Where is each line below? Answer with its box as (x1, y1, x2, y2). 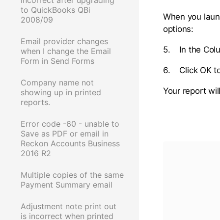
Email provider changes (21, 36, 108, 46)
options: (163, 24, 194, 34)
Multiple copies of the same (21, 169, 124, 180)
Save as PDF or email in (21, 128, 109, 138)
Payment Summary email (21, 179, 112, 190)
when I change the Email (21, 46, 111, 56)
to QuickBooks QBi (21, 4, 90, 15)
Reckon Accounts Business (21, 138, 120, 148)
